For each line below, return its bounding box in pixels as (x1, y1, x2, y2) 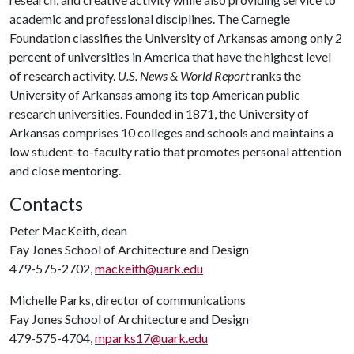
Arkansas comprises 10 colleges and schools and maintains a (9, 125, 333, 140)
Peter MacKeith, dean (9, 223, 127, 238)
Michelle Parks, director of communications (9, 292, 246, 307)
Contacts (9, 193, 83, 215)
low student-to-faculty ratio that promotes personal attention (9, 144, 341, 159)
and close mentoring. (9, 163, 121, 178)
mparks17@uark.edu (95, 330, 208, 345)
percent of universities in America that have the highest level (9, 49, 331, 64)
